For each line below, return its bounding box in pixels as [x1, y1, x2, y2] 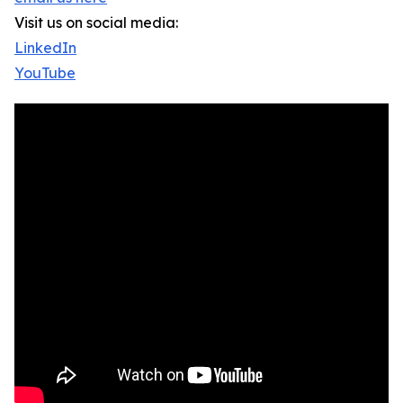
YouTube [14, 64, 76, 83]
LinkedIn [14, 39, 76, 58]
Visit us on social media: [14, 13, 178, 32]
